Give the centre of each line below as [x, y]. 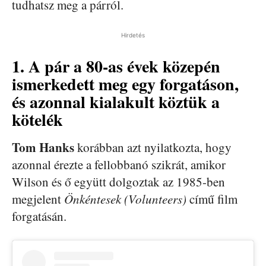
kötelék [37, 119]
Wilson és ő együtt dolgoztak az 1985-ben [118, 181]
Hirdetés [133, 35]
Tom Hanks [43, 147]
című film [212, 199]
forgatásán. [39, 216]
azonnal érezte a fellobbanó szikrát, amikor [119, 164]
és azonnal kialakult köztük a [116, 102]
